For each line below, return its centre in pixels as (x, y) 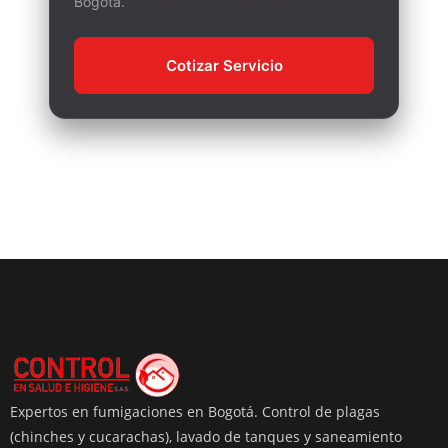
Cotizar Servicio (224, 65)
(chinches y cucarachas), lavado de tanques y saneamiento (206, 436)
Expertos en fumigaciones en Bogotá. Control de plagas (195, 411)
